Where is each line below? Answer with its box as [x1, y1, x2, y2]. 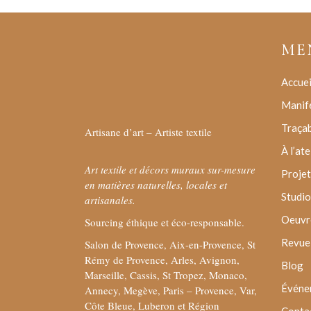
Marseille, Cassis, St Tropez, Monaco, [85, 268, 247, 282]
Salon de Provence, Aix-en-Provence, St [85, 237, 255, 251]
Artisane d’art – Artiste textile [85, 125, 212, 139]
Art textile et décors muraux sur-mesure [85, 162, 255, 176]
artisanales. [85, 193, 135, 207]
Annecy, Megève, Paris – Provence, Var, [85, 283, 257, 297]
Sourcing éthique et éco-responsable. [85, 215, 244, 229]
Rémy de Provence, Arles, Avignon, [85, 253, 239, 267]
